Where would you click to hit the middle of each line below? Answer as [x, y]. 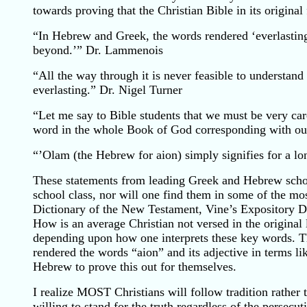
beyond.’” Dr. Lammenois [98, 50]
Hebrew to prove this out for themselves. [135, 267]
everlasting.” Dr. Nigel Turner [108, 90]
